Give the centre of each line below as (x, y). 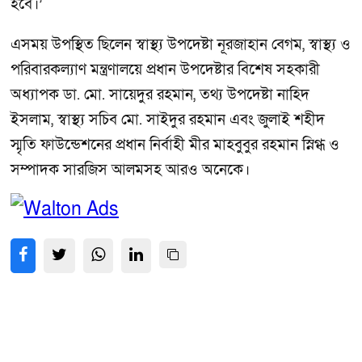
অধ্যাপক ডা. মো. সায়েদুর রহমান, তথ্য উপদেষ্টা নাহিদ (160, 95)
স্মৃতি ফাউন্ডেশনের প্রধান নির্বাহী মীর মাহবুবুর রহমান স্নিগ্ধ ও (175, 145)
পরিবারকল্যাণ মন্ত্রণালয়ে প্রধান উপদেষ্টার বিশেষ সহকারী (165, 69)
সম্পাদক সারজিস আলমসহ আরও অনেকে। (130, 170)
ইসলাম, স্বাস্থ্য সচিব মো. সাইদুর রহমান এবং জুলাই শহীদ (168, 120)
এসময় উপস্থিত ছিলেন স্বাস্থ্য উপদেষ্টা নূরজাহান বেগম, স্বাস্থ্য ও (181, 44)
